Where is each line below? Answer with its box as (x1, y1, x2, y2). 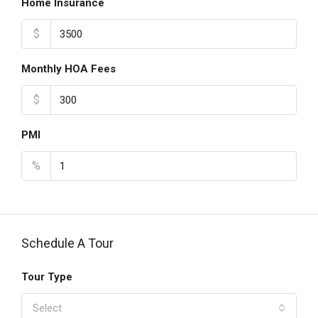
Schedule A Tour (21, 236, 114, 251)
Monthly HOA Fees (21, 62, 116, 75)
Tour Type (21, 270, 72, 283)
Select (33, 302, 62, 314)
